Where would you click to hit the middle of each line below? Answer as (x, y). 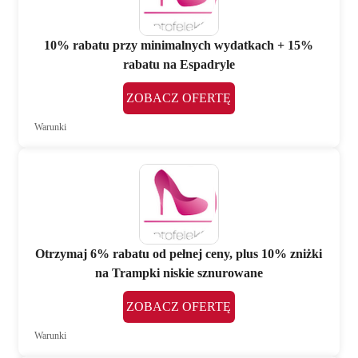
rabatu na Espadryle (179, 64)
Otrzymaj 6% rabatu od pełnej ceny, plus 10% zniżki (179, 254)
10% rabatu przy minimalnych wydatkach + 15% (179, 45)
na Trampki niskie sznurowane (179, 273)
